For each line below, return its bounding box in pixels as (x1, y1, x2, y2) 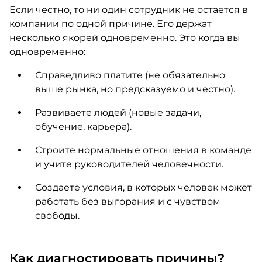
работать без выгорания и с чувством (35, 196, 220, 207)
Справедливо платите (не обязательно (35, 70, 225, 81)
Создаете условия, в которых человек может (35, 182, 252, 193)
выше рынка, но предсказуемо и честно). (35, 84, 235, 95)
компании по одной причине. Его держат (9, 18, 212, 29)
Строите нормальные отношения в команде (35, 144, 251, 156)
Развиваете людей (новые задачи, (35, 107, 201, 118)
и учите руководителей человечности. (35, 158, 223, 170)
